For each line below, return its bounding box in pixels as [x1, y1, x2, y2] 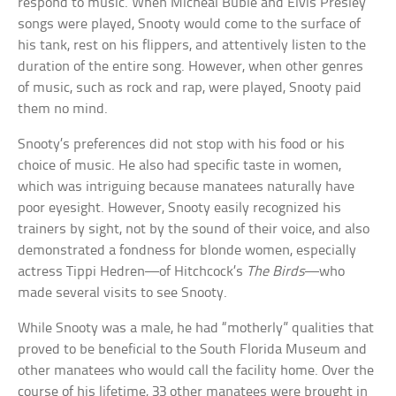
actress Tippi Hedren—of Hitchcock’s [18, 264, 247, 280]
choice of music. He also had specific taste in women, [18, 158, 342, 174]
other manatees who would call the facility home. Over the [18, 363, 375, 379]
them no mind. [18, 102, 109, 118]
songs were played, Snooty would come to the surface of [18, 17, 362, 33]
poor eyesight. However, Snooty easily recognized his [18, 201, 342, 217]
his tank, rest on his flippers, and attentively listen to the [18, 38, 367, 54]
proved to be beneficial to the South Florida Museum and [18, 342, 368, 358]
